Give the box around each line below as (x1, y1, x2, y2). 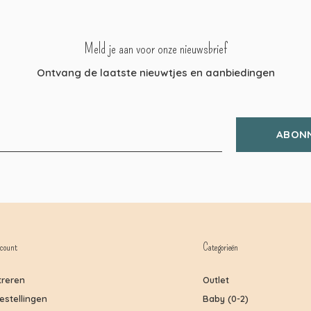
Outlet (203, 274, 229, 285)
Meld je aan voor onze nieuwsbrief (84, 40, 227, 57)
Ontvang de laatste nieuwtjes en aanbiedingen (36, 65, 275, 79)
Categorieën (203, 240, 238, 253)
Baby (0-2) (203, 292, 249, 304)
